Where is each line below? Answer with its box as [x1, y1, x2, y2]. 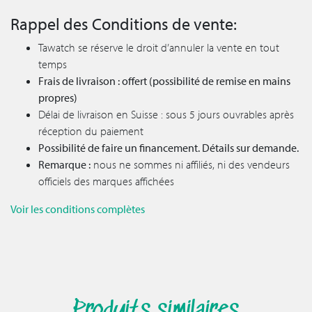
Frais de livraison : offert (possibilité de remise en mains [38, 74, 290, 88]
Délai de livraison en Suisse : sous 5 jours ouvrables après [38, 107, 294, 122]
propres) [38, 91, 77, 105]
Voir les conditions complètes [10, 202, 145, 217]
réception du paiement [38, 124, 143, 139]
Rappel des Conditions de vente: [10, 13, 237, 35]
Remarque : [38, 157, 91, 172]
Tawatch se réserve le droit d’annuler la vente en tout [38, 40, 279, 55]
